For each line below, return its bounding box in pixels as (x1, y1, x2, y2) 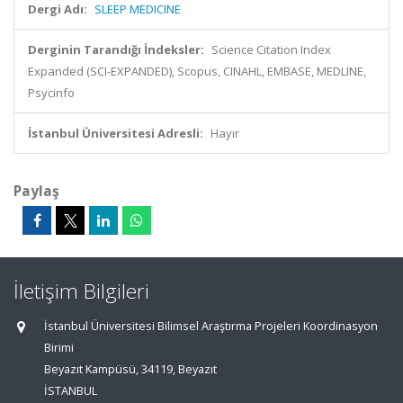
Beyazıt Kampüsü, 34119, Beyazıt (44, 362, 217, 377)
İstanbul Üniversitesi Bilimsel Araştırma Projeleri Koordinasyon (44, 318, 378, 334)
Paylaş (13, 181, 59, 201)
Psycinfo (28, 85, 75, 101)
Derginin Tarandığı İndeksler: (28, 41, 204, 58)
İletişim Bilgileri (13, 277, 149, 305)
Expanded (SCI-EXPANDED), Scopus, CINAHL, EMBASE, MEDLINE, (28, 63, 366, 79)
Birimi (44, 340, 74, 355)
